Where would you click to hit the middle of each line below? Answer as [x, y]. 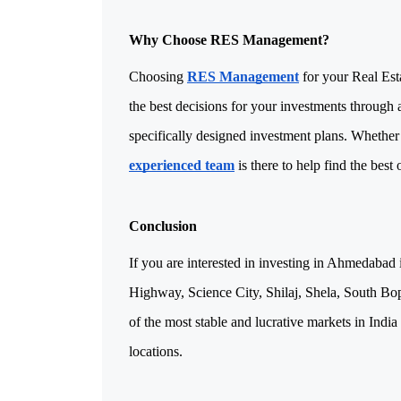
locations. [156, 351]
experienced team [182, 165]
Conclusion [163, 226]
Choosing [158, 76]
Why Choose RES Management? [229, 39]
